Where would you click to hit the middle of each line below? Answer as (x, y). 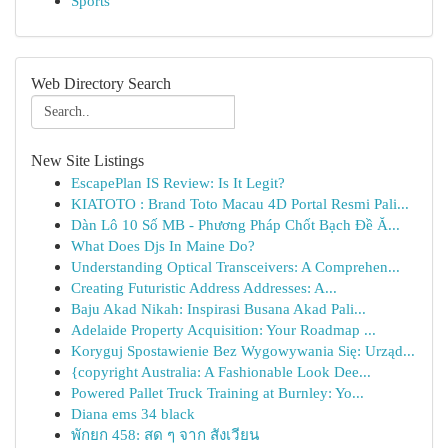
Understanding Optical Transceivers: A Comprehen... (235, 266)
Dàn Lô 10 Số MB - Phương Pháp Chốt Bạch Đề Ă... (235, 224)
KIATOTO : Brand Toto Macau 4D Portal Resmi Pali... (240, 203)
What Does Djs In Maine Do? (163, 245)
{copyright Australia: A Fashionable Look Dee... (221, 371)
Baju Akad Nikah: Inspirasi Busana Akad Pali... (218, 308)
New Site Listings (87, 160)
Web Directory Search (101, 83)
